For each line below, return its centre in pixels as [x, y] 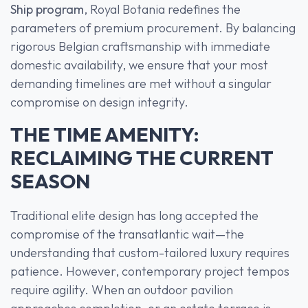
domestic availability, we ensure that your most [139, 65]
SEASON [50, 180]
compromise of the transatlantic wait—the [127, 234]
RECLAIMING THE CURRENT [142, 157]
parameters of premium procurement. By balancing [153, 27]
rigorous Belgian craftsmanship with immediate [140, 46]
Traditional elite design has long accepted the [134, 215]
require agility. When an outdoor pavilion [122, 289]
